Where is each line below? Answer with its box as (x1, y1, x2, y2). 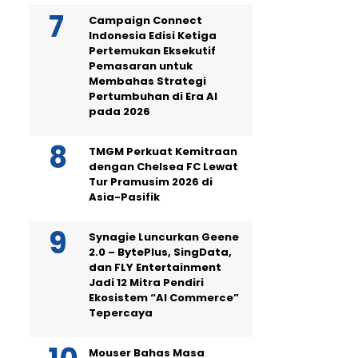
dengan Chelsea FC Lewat (89, 159, 238, 174)
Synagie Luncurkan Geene (89, 229, 239, 245)
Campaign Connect (89, 13, 202, 28)
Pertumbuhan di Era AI (89, 89, 217, 104)
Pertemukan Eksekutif (89, 43, 216, 58)
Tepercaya (89, 305, 153, 320)
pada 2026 (89, 104, 150, 119)
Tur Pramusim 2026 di (89, 174, 213, 189)
